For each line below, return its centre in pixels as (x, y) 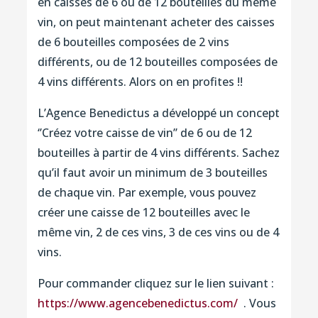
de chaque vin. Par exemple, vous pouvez (147, 192)
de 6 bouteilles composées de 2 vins (133, 42)
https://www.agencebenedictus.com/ (137, 303)
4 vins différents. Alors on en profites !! (140, 81)
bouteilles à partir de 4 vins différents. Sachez (158, 152)
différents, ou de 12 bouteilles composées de (157, 61)
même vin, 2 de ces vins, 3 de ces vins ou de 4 (158, 232)
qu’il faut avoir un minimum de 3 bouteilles (152, 172)
